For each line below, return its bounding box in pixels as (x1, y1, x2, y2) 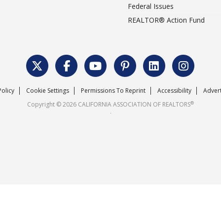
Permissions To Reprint (80, 86, 146, 95)
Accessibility (157, 86, 191, 95)
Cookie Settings (26, 86, 69, 95)
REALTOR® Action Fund (128, 15, 205, 25)
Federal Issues (128, 1, 174, 11)
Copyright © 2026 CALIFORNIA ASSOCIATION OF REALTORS (27, 100, 190, 109)
